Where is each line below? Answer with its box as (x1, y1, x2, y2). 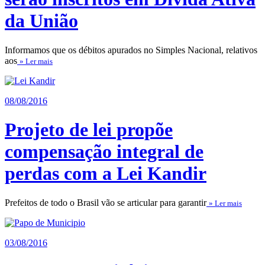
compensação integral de (5, 141, 203, 163)
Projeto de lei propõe (5, 119, 173, 141)
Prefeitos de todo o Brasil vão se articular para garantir (5, 197, 206, 208)
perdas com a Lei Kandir (5, 163, 206, 185)
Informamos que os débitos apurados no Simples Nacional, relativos (5, 44, 257, 55)
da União (5, 10, 78, 32)
